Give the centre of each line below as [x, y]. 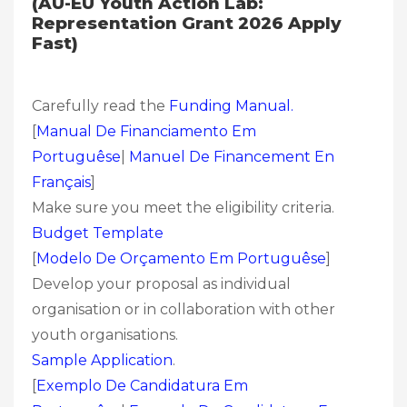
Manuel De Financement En [232, 156]
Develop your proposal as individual [161, 283]
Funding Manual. [231, 105]
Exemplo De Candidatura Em [142, 385]
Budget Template [98, 233]
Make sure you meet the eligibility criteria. [183, 207]
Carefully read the [100, 105]
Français [61, 182]
